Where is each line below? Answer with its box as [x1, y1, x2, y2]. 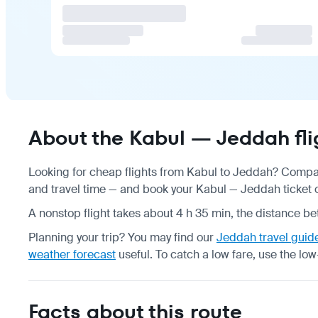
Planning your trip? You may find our [28, 229, 216, 245]
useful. [116, 246, 153, 262]
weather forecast [28, 246, 116, 262]
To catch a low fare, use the [155, 246, 299, 262]
